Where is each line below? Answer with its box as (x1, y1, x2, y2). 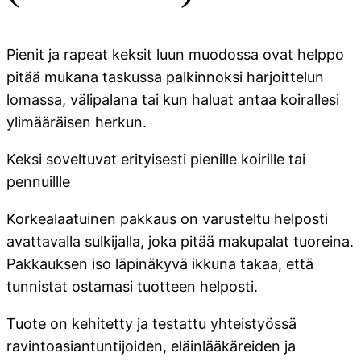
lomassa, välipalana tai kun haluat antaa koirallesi (6, 91, 339, 109)
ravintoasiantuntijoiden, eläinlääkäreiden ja (6, 338, 296, 355)
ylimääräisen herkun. (6, 114, 147, 131)
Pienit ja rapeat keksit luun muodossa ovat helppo (6, 46, 344, 64)
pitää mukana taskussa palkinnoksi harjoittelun (6, 68, 324, 86)
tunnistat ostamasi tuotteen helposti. (6, 278, 258, 296)
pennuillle (6, 173, 70, 191)
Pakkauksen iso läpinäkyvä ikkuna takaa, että (6, 255, 313, 273)
